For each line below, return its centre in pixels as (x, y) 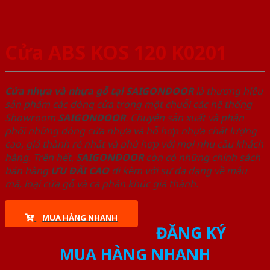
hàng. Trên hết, (40, 158)
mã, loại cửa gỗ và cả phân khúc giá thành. (102, 184)
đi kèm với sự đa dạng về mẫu (179, 171)
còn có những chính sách (202, 158)
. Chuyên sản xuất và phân (185, 118)
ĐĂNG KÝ (191, 233)
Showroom (31, 118)
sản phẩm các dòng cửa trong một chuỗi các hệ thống (128, 105)
